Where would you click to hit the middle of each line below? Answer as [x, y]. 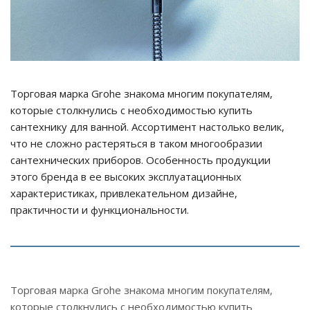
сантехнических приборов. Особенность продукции [140, 159]
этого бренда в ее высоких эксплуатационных [126, 176]
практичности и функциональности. [100, 209]
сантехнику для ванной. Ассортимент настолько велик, [147, 126]
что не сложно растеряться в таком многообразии [136, 143]
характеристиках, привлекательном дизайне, [124, 193]
